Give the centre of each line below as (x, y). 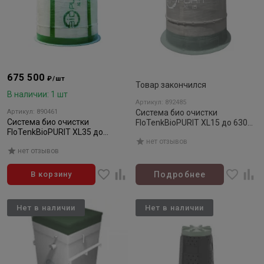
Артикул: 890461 (32, 112)
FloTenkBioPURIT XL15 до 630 (192, 123)
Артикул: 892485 (161, 102)
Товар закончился (171, 85)
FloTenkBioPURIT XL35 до (55, 132)
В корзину (51, 174)
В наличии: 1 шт (37, 94)
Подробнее (180, 174)
